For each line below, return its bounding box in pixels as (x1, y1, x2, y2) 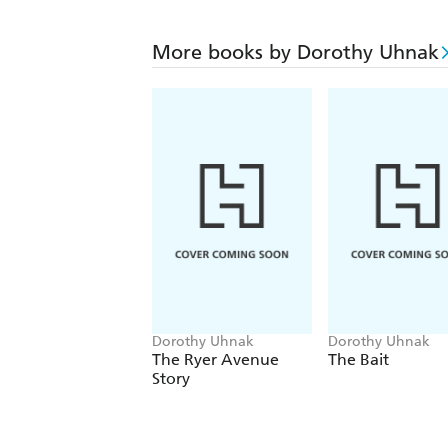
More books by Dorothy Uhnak (152, 40, 439, 65)
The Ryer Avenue (152, 350, 279, 370)
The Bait (328, 350, 389, 370)
